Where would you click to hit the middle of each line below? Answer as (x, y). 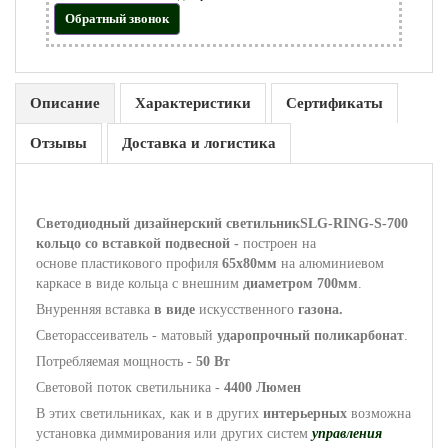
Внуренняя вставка (95, 309)
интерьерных (305, 413)
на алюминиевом (332, 263)
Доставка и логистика (199, 143)
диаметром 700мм (300, 283)
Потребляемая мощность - (114, 361)
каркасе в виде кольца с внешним (139, 283)
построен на (279, 243)
